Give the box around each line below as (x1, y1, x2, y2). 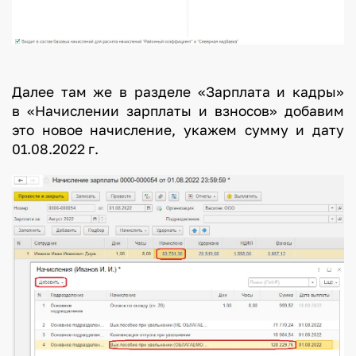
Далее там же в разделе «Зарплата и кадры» (11, 83, 345, 101)
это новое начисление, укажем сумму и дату (11, 122, 345, 139)
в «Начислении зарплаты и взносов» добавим (11, 103, 345, 120)
